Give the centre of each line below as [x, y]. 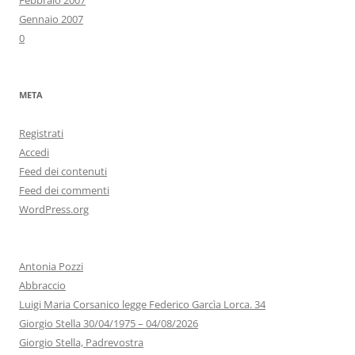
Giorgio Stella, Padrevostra [81, 343]
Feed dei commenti [64, 191]
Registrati [41, 134]
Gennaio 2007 [51, 19]
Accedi [34, 153]
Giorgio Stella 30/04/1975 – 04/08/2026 [109, 324]
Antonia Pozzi [51, 267]
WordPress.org [54, 210]
